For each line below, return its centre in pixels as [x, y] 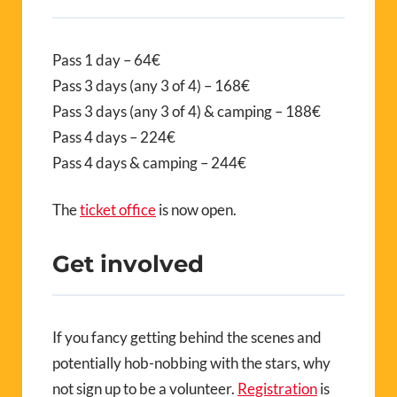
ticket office [118, 209]
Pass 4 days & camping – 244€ [149, 162]
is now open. [196, 209]
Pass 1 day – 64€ [106, 59]
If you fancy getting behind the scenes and [187, 337]
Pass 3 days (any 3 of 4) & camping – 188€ [187, 111]
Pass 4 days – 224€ [114, 136]
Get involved [128, 263]
